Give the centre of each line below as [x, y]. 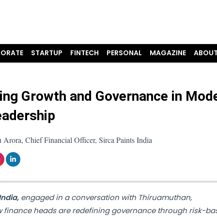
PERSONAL [124, 53]
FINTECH [85, 53]
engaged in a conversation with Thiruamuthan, [106, 197]
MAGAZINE [168, 53]
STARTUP [47, 53]
